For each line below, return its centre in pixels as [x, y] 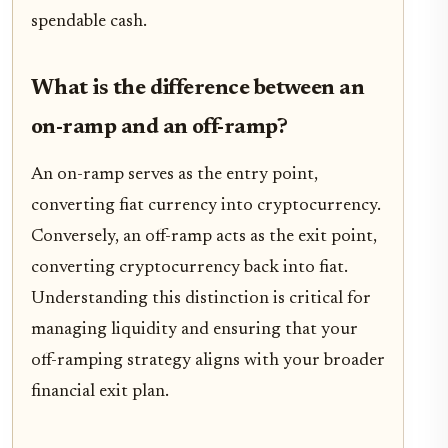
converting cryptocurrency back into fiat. [189, 267]
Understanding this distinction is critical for [201, 298]
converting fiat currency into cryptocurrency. [206, 205]
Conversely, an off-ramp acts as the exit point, [204, 236]
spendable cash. [89, 21]
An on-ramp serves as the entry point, [174, 174]
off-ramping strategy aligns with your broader [208, 360]
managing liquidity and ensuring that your [194, 329]
